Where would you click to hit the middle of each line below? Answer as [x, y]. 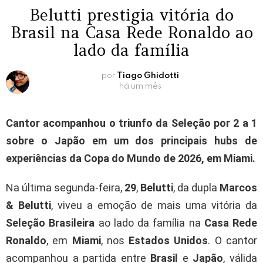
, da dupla [196, 188]
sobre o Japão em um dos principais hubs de [131, 141]
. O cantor [233, 241]
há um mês [140, 87]
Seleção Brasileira [50, 223]
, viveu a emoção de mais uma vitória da [154, 205]
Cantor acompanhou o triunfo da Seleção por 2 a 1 [131, 123]
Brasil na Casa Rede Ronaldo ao [131, 33]
